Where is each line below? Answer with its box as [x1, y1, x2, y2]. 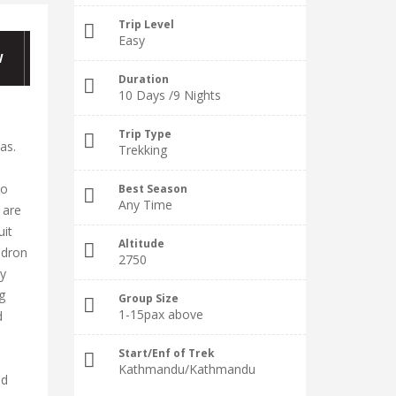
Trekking [118, 141, 167, 158]
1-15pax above [118, 306, 203, 323]
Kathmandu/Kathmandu [118, 361, 255, 377]
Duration [118, 72, 169, 86]
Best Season [118, 181, 187, 195]
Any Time [118, 196, 172, 213]
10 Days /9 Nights [118, 87, 221, 103]
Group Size [118, 291, 179, 305]
